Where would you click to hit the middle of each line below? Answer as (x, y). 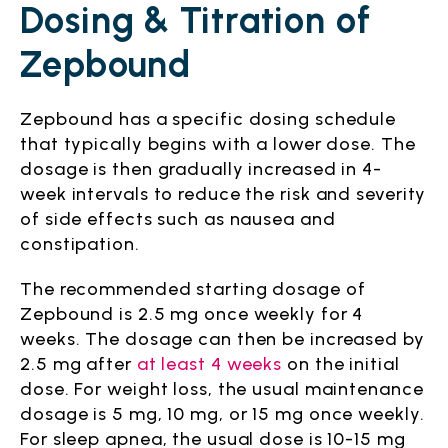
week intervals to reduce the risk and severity (223, 194)
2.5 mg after (78, 364)
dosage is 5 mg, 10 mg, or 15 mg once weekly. (222, 414)
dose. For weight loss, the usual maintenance (222, 389)
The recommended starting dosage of (193, 289)
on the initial (341, 364)
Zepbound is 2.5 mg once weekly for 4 (192, 314)
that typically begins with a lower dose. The (218, 144)
